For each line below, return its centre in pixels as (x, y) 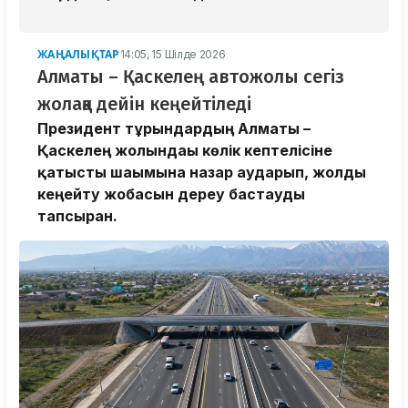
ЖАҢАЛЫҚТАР (79, 55)
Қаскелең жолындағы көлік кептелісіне (185, 151)
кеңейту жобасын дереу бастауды (171, 194)
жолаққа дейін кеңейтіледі (144, 104)
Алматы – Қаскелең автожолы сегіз (191, 77)
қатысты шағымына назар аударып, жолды (202, 173)
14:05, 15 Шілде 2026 (173, 55)
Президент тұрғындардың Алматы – (174, 129)
